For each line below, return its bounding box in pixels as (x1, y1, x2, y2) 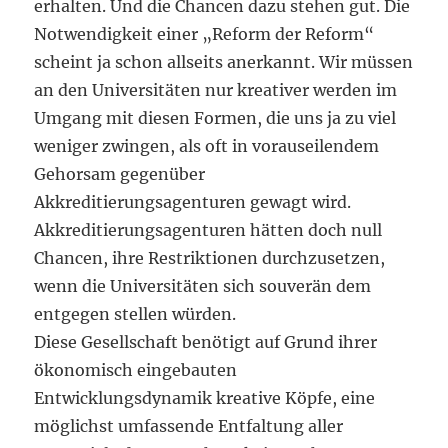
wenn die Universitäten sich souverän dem (34, 276, 372, 296)
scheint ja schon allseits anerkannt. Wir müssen (34, 52, 414, 72)
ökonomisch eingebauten (34, 360, 238, 380)
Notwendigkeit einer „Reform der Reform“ (34, 24, 375, 44)
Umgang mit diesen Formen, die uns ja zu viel (34, 108, 397, 128)
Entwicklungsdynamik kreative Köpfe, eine (34, 388, 376, 408)
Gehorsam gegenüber (34, 164, 206, 184)
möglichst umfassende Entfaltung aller (34, 416, 344, 436)
